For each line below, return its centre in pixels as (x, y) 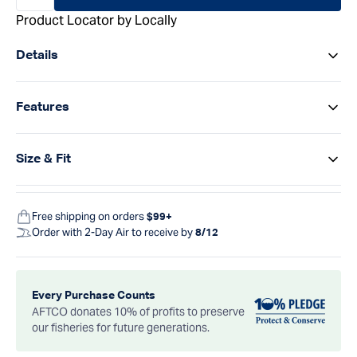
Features (43, 108)
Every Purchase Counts (94, 296)
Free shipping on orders (89, 216)
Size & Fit (43, 159)
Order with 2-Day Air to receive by (114, 232)
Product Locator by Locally (96, 20)
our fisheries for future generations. (121, 328)
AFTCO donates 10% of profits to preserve (138, 312)
